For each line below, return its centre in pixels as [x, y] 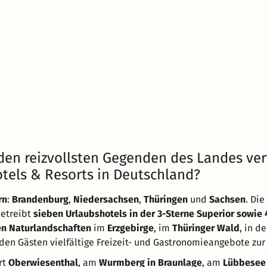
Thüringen [166, 199]
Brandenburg [40, 199]
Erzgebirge [131, 228]
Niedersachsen [106, 199]
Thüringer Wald [206, 228]
